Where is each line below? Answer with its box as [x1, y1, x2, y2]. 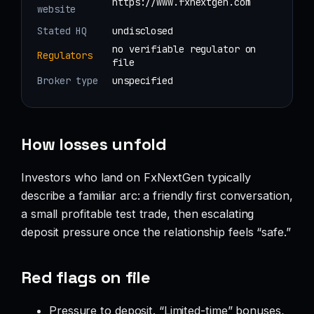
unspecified [112, 74, 173, 87]
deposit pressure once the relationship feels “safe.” [21, 225, 291, 239]
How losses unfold [21, 133, 167, 156]
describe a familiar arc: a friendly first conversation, [21, 189, 293, 203]
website [37, 2, 76, 15]
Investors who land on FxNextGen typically [21, 170, 251, 184]
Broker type [37, 74, 98, 87]
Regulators [37, 48, 93, 62]
